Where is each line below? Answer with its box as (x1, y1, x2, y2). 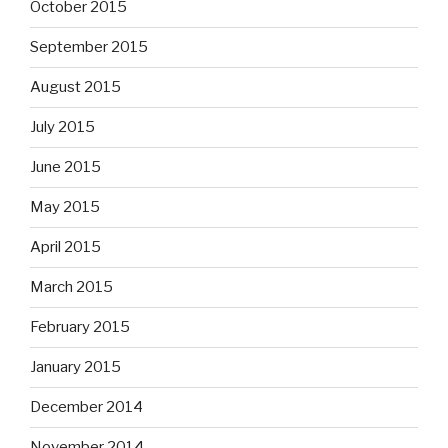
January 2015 (30, 358, 121, 377)
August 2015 (30, 78, 121, 97)
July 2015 (30, 118, 95, 137)
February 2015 (30, 318, 130, 337)
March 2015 (30, 278, 113, 297)
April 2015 (30, 238, 101, 257)
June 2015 (30, 158, 101, 177)
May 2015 (30, 198, 100, 217)
